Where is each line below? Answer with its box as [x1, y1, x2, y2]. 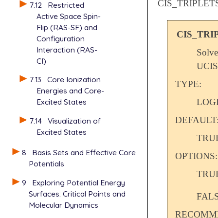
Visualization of [47, 116, 101, 126]
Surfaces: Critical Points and [29, 189, 126, 199]
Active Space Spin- [36, 11, 101, 21]
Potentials [29, 159, 64, 169]
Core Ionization [47, 74, 101, 85]
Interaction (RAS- [36, 44, 97, 54]
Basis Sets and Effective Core [32, 147, 136, 158]
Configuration [36, 33, 85, 43]
